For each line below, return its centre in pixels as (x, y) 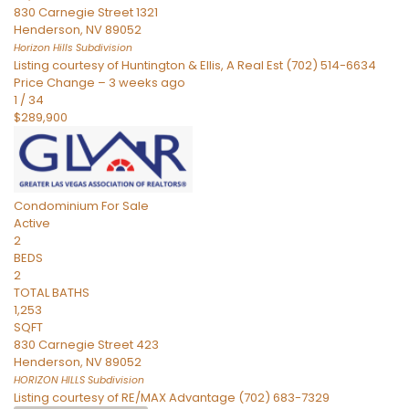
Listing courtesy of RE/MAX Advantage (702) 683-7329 (172, 398)
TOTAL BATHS (52, 293)
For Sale (125, 206)
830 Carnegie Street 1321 (86, 13)
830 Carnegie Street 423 (86, 345)
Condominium (56, 206)
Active (32, 224)
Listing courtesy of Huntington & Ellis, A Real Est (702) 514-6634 (195, 66)
